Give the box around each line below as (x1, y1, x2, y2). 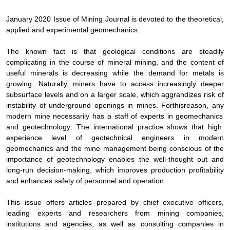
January (6, 14, 35, 23)
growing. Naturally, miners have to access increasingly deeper (6, 79, 224, 88)
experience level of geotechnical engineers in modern (6, 133, 224, 142)
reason (184, 101, 207, 109)
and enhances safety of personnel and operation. (6, 176, 166, 185)
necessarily (50, 111, 93, 120)
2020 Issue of (34, 14, 82, 23)
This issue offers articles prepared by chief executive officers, (6, 198, 224, 206)
